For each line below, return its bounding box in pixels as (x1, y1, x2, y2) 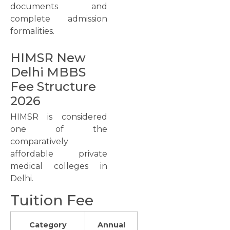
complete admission (10, 14, 107, 24)
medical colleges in (10, 161, 107, 171)
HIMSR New (10, 50, 86, 65)
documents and (10, 2, 107, 12)
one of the (10, 124, 107, 134)
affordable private (10, 148, 107, 159)
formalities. (10, 26, 54, 36)
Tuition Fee (10, 191, 93, 209)
